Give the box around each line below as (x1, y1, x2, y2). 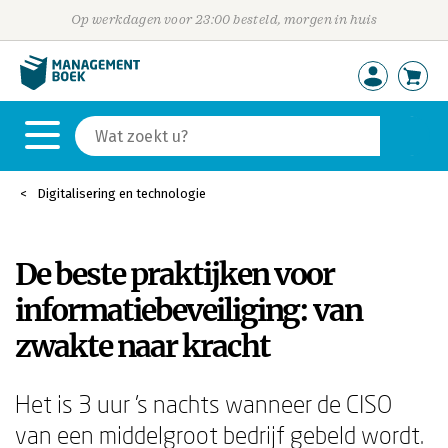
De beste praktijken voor (15, 255, 334, 293)
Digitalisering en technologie (37, 186, 206, 201)
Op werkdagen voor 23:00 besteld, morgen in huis (70, 12, 378, 27)
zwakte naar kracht (15, 327, 270, 365)
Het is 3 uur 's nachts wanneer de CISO (15, 389, 392, 418)
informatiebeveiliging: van (15, 291, 362, 329)
